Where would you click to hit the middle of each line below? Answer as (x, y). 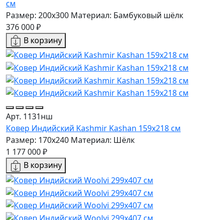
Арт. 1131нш (29, 117)
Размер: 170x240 (37, 140)
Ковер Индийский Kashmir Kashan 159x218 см (93, 128)
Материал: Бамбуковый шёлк (127, 15)
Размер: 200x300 (37, 15)
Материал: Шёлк (103, 140)
